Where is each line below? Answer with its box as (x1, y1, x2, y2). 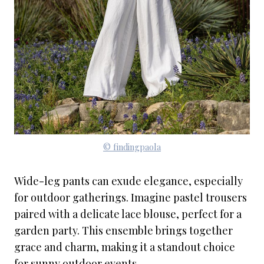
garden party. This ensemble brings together (14, 223, 233, 237)
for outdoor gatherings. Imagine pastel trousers (14, 190, 247, 204)
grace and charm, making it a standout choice (14, 240, 235, 254)
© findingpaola (103, 141, 161, 153)
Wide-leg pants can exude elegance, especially (14, 174, 243, 188)
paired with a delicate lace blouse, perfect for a (14, 207, 242, 221)
